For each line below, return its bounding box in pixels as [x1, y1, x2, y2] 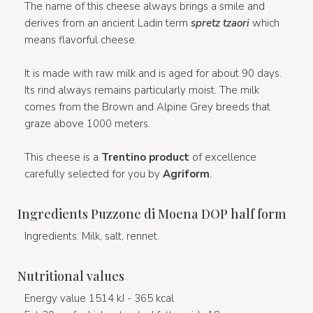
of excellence [189, 150, 256, 164]
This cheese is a [24, 150, 101, 164]
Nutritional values [17, 267, 124, 284]
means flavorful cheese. [24, 32, 137, 47]
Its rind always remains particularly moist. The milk [24, 82, 259, 97]
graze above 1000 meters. [24, 116, 150, 131]
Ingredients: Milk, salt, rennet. [24, 228, 159, 243]
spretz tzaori [191, 15, 249, 30]
